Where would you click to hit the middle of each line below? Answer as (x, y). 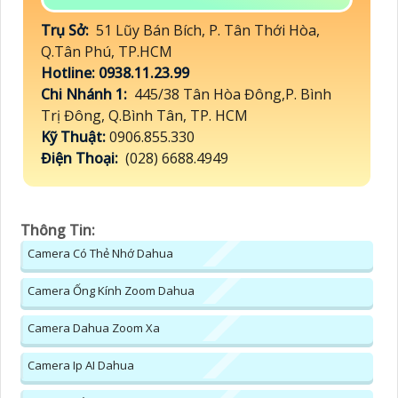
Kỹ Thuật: (75, 137)
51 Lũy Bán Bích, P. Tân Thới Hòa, (206, 31)
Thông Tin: (58, 231)
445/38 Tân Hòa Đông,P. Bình (231, 95)
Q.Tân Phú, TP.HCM (108, 52)
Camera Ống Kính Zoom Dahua (111, 291)
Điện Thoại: (81, 159)
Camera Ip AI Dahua (81, 366)
